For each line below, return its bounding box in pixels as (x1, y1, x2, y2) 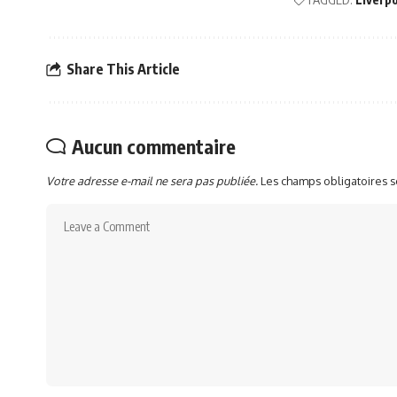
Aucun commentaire (72, 133, 236, 159)
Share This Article (66, 60, 180, 79)
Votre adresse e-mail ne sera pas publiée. (46, 173, 258, 188)
